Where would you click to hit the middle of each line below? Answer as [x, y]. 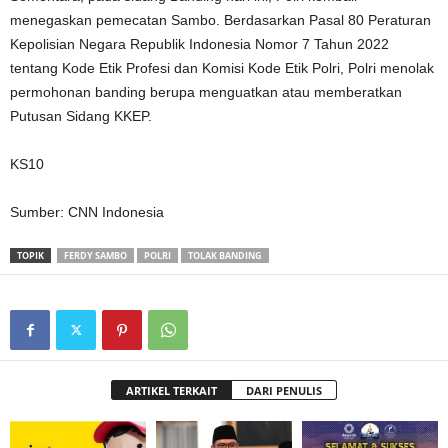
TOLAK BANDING [225, 255]
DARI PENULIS [284, 390]
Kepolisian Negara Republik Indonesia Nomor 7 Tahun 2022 [199, 43]
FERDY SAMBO [95, 255]
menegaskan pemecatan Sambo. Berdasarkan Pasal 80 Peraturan [220, 19]
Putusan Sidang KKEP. [81, 115]
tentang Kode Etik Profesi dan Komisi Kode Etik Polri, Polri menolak [222, 67]
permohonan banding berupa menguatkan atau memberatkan [206, 91]
